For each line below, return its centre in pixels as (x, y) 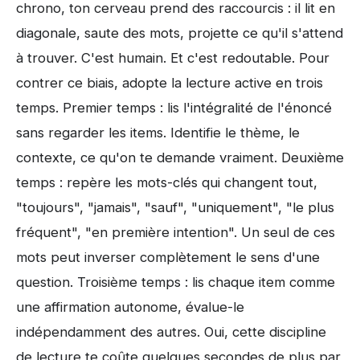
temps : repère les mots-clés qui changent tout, (167, 182)
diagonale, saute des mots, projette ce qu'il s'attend (180, 33)
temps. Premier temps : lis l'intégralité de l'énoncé (174, 107)
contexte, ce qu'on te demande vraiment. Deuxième (180, 157)
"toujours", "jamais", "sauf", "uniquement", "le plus (175, 207)
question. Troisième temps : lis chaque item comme (176, 282)
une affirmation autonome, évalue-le (130, 307)
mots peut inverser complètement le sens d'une (168, 257)
